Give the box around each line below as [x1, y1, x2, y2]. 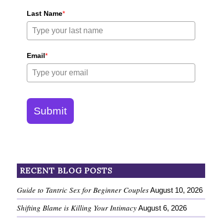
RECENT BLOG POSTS [19, 166, 112, 176]
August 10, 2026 [150, 186, 203, 195]
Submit [33, 105, 67, 117]
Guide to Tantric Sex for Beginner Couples [16, 185, 149, 195]
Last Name [26, 9, 62, 18]
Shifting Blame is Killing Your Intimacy [16, 203, 137, 213]
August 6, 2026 [138, 204, 187, 213]
